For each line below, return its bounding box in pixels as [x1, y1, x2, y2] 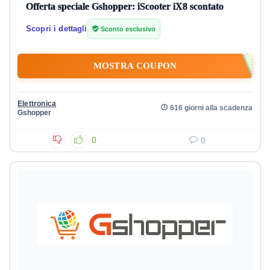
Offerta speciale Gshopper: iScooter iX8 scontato [26, 1, 224, 12]
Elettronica [17, 99, 57, 108]
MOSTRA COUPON [93, 61, 177, 71]
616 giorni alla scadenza [170, 104, 253, 111]
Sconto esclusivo [98, 25, 155, 33]
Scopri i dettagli [26, 24, 87, 34]
